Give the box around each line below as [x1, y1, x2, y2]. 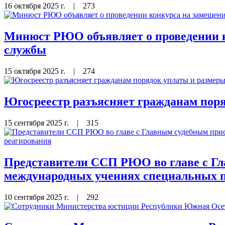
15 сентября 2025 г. [4, 118, 71, 127]
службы [4, 43, 46, 56]
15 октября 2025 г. [4, 66, 67, 75]
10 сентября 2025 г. [4, 192, 71, 201]
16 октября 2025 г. [4, 2, 67, 11]
